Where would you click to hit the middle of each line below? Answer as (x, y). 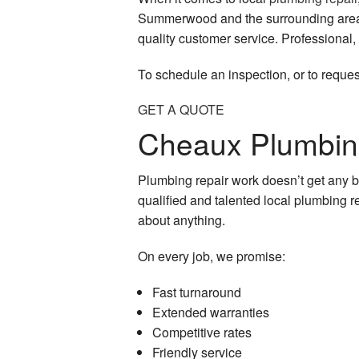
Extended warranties (210, 312)
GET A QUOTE (181, 110)
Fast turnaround (196, 292)
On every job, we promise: (212, 256)
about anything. (182, 220)
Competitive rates (202, 332)
